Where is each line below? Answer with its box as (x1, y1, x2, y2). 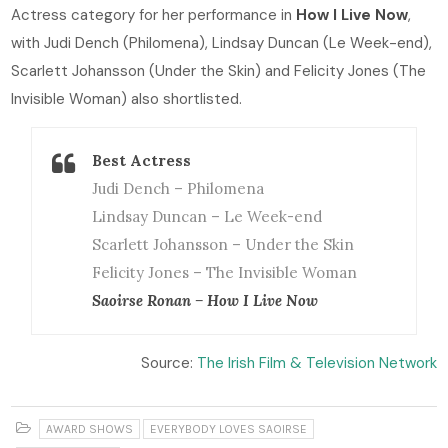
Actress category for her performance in (11, 4, 297, 25)
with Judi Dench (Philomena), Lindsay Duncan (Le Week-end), (11, 32, 433, 53)
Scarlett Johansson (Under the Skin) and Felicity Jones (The (11, 60, 427, 81)
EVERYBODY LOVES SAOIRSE (150, 421, 308, 436)
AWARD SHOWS (46, 421, 134, 436)
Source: (140, 352, 197, 373)
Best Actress (92, 150, 192, 170)
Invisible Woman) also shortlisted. (11, 88, 243, 109)
